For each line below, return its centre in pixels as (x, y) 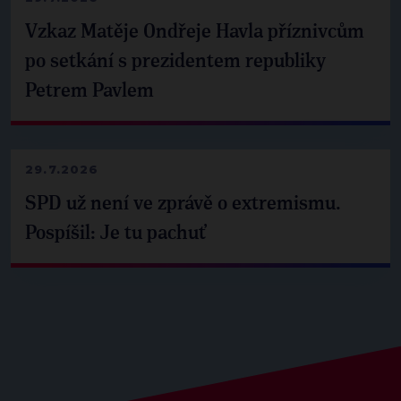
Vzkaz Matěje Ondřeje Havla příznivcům (195, 32)
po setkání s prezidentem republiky (175, 61)
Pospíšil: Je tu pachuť (116, 233)
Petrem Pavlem (90, 91)
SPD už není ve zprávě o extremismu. (183, 204)
